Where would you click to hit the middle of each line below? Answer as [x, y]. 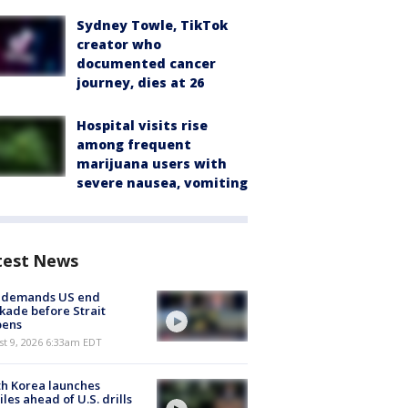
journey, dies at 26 [140, 82]
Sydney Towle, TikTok [152, 25]
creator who [119, 44]
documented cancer [146, 63]
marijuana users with [152, 163]
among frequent [134, 144]
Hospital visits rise [142, 125]
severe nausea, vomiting [162, 183]
